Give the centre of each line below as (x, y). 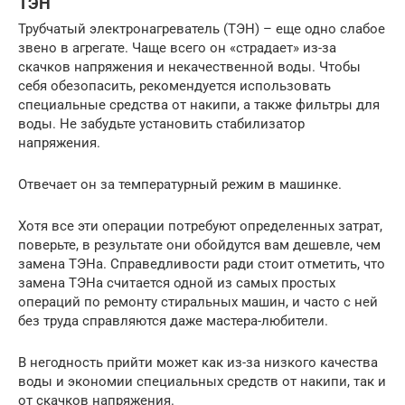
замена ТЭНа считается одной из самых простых (177, 283)
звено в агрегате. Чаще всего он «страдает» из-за (177, 48)
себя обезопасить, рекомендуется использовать (174, 86)
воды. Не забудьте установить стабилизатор (161, 124)
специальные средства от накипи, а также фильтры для (199, 105)
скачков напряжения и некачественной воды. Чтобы (189, 67)
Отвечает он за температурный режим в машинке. (180, 185)
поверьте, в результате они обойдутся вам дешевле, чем (199, 245)
